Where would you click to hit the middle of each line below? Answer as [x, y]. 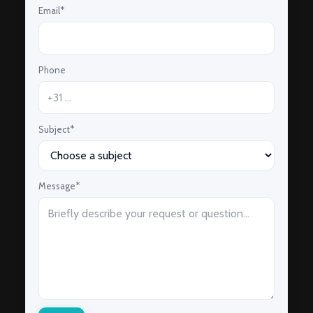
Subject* [56, 130]
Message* [59, 186]
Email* [51, 11]
